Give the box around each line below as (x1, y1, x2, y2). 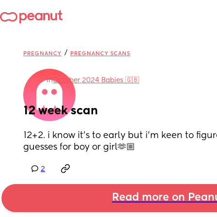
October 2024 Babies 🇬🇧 (53, 77, 139, 84)
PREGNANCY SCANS (70, 51, 130, 56)
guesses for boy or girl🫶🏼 (23, 143, 135, 152)
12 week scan (23, 105, 98, 117)
